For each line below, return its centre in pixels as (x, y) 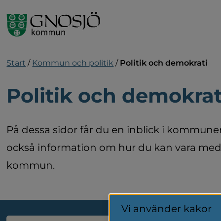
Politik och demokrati (164, 63)
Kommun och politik (73, 63)
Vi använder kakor (166, 209)
